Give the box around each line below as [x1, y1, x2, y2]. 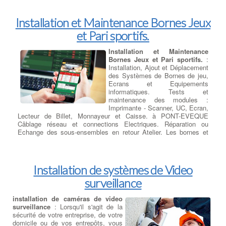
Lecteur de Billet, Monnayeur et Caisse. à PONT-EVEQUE [18, 110, 208, 121]
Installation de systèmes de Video [33, 162, 193, 177]
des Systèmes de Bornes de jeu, [108, 70, 208, 80]
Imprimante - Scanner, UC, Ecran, [108, 102, 208, 112]
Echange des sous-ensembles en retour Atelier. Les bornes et [18, 127, 208, 137]
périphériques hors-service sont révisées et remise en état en [18, 135, 208, 145]
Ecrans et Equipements [108, 78, 208, 88]
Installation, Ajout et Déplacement [108, 62, 208, 72]
